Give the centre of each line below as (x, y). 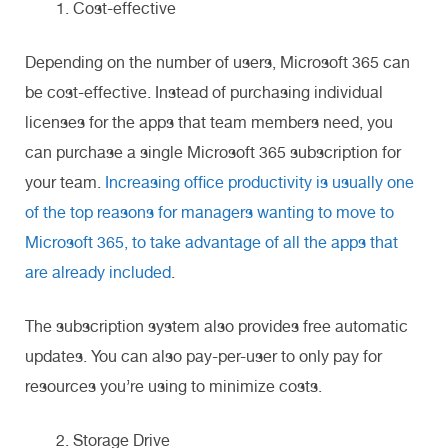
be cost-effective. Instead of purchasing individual (204, 92)
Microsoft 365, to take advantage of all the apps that (211, 242)
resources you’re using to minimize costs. (175, 386)
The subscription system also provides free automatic (216, 326)
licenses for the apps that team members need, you (209, 122)
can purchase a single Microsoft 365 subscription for (213, 152)
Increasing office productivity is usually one (259, 182)
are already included (98, 272)
